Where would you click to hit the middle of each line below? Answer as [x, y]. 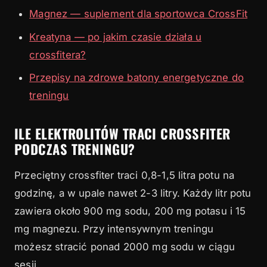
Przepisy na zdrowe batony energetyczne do [137, 78]
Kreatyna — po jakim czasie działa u [116, 37]
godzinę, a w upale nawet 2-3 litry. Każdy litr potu [133, 193]
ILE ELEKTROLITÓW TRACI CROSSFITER [122, 133]
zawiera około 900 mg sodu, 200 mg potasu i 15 [130, 211]
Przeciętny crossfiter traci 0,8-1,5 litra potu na [125, 176]
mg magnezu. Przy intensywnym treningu [114, 229]
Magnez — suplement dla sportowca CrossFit [139, 14]
